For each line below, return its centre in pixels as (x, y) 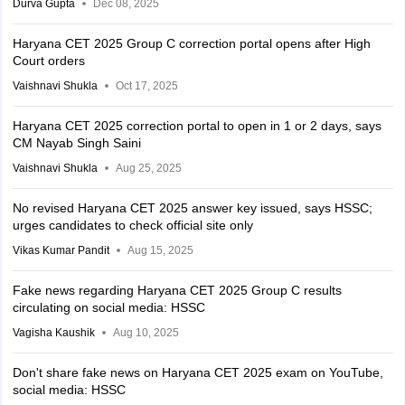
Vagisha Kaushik (53, 332)
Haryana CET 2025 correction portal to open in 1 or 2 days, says (197, 125)
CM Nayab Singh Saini (76, 142)
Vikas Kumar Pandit (61, 250)
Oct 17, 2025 (146, 85)
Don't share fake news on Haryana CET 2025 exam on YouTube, (198, 372)
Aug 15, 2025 (160, 250)
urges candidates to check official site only (132, 225)
